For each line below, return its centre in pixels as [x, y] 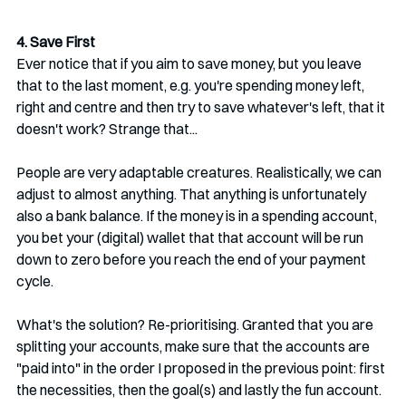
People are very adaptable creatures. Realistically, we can [200, 172]
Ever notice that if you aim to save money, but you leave [190, 63]
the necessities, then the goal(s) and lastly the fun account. [200, 389]
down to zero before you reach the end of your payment [193, 259]
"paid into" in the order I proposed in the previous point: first [202, 367]
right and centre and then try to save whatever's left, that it [202, 106]
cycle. [36, 280]
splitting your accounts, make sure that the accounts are [194, 346]
